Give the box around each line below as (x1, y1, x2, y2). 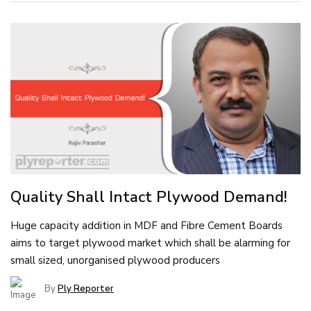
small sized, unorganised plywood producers (10, 253, 220, 268)
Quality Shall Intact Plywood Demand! (10, 187, 287, 208)
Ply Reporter (58, 283, 114, 296)
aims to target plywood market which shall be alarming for (10, 236, 290, 251)
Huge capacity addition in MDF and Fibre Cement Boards (10, 219, 283, 233)
